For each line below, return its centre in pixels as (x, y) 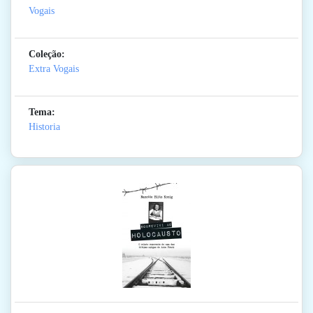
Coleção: (47, 54)
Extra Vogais (54, 69)
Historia (44, 127)
